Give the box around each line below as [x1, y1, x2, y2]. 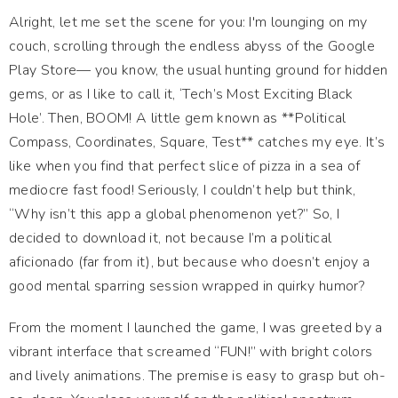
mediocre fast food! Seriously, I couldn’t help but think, [9, 180, 356, 200]
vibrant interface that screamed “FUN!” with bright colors [9, 342, 373, 362]
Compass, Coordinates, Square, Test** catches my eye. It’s [9, 132, 386, 152]
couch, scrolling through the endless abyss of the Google [9, 36, 375, 56]
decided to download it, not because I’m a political [9, 228, 332, 248]
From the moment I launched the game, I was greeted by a [9, 318, 383, 338]
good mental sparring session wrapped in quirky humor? [9, 276, 364, 296]
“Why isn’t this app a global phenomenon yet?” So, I [9, 204, 340, 224]
